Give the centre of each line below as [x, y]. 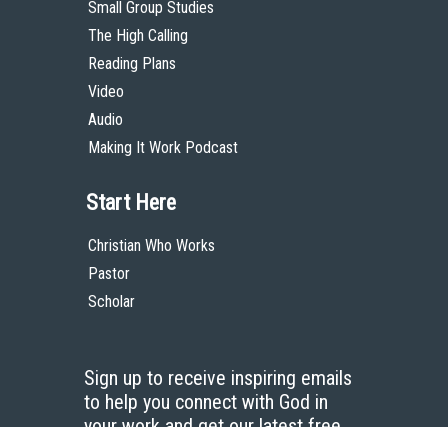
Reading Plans [132, 63]
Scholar [111, 301]
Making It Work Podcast [163, 147]
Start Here [131, 202]
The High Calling [138, 35]
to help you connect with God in [206, 401]
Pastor [109, 273]
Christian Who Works [151, 245]
